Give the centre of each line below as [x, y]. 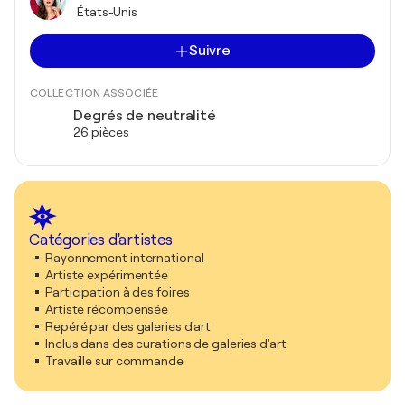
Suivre [210, 51]
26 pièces [102, 132]
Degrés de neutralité [145, 116]
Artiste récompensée [107, 309]
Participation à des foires [118, 292]
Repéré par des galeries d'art [128, 326]
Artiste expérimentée [107, 275]
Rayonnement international [125, 258]
